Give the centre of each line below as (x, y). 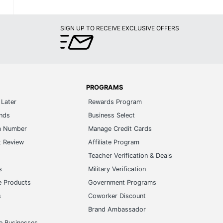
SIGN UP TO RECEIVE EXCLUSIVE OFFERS (120, 28)
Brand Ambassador (117, 209)
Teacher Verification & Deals (130, 156)
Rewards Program (115, 102)
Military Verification (117, 169)
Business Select (111, 115)
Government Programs (122, 182)
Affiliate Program (113, 142)
